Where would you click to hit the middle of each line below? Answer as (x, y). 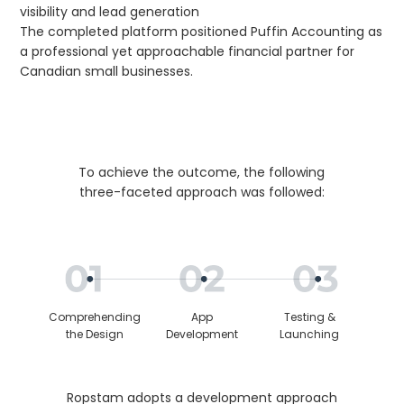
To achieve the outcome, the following (202, 173)
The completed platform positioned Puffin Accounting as (202, 32)
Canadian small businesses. (107, 72)
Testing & (309, 317)
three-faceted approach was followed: (202, 193)
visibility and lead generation (110, 12)
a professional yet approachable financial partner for (188, 52)
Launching (310, 335)
